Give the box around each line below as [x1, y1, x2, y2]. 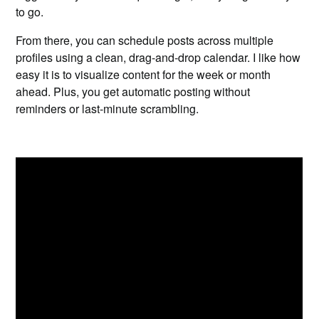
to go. [16, 4, 44, 20]
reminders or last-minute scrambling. [16, 100, 199, 117]
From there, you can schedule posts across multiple [16, 32, 274, 48]
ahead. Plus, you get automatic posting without [16, 83, 251, 100]
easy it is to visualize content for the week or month [16, 66, 271, 83]
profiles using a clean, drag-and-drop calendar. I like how [16, 49, 301, 66]
